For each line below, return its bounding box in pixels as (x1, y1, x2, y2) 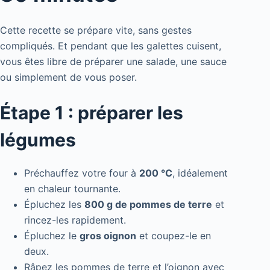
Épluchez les (24, 198, 84, 210)
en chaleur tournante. (24, 182, 121, 195)
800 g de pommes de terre (84, 198, 212, 210)
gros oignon (80, 229, 136, 242)
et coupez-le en (136, 229, 211, 242)
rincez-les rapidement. (24, 213, 126, 226)
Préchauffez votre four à (24, 166, 139, 179)
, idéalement (172, 166, 228, 179)
